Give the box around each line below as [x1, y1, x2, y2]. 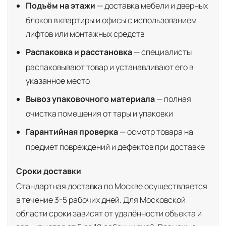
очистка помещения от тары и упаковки [26, 108, 174, 120]
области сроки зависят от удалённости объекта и [16, 207, 202, 219]
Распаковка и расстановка [26, 46, 133, 58]
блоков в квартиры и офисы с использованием [26, 15, 197, 26]
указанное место [26, 75, 90, 86]
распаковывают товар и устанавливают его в [26, 61, 194, 73]
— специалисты [132, 46, 192, 58]
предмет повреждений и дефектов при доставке [26, 141, 205, 152]
